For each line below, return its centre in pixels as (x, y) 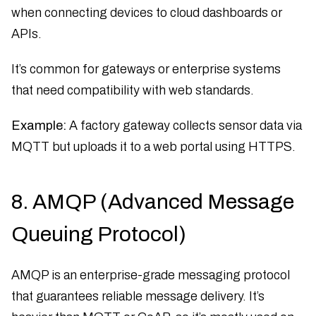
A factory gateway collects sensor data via (184, 125)
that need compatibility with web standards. (133, 90)
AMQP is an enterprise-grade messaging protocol (151, 275)
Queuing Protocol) (99, 234)
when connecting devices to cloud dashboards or (147, 12)
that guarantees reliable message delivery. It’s (138, 296)
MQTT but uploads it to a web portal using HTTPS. (153, 146)
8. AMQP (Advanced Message (153, 201)
